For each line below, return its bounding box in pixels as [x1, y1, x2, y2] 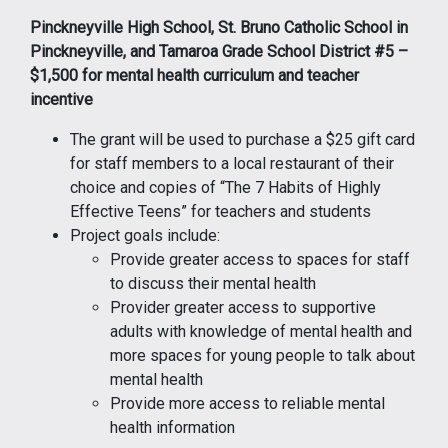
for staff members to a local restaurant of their [70, 153, 394, 173]
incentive [30, 89, 93, 109]
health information [110, 417, 235, 437]
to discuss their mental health [110, 273, 316, 293]
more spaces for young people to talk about [110, 345, 415, 365]
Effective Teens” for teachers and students [70, 201, 371, 221]
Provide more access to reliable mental [110, 393, 385, 413]
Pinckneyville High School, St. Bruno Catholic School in [30, 17, 408, 37]
